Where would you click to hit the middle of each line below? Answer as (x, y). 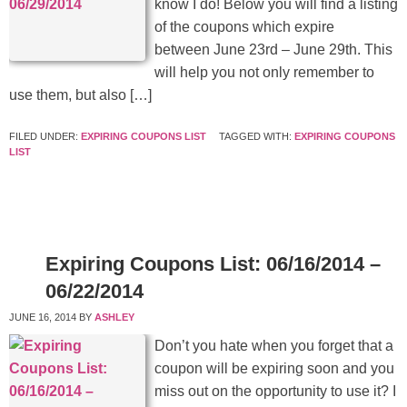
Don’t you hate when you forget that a (274, 346)
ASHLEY (114, 318)
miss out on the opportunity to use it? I (275, 392)
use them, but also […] (80, 95)
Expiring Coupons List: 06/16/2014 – (213, 264)
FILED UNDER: (45, 137)
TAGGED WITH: (257, 137)
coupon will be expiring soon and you (274, 369)
